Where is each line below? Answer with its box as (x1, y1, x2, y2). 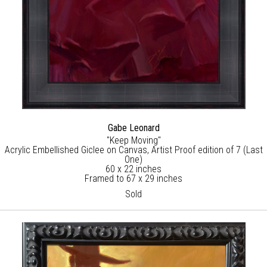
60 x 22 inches (105, 163, 162, 175)
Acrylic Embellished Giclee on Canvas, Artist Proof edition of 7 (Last (4, 144, 263, 156)
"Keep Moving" (106, 134, 161, 146)
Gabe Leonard (107, 122, 160, 133)
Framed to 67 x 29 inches (85, 172, 182, 184)
